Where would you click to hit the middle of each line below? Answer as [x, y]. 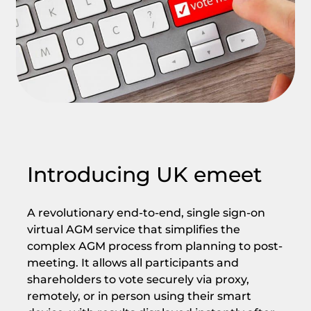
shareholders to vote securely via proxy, [138, 279]
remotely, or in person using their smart [139, 296]
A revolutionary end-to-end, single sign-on [146, 212]
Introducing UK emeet [144, 174]
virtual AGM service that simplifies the [133, 229]
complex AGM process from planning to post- [154, 246]
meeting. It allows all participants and [133, 262]
